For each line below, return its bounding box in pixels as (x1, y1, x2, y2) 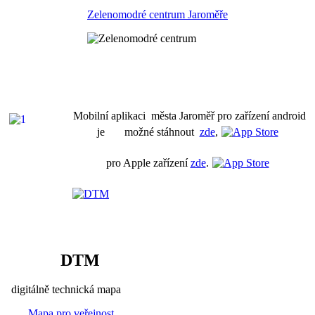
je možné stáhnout (96, 125, 200, 138)
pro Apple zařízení (105, 156, 191, 169)
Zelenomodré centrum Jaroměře (87, 8, 228, 20)
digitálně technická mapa (6, 283, 121, 296)
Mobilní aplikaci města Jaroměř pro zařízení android (72, 109, 306, 122)
